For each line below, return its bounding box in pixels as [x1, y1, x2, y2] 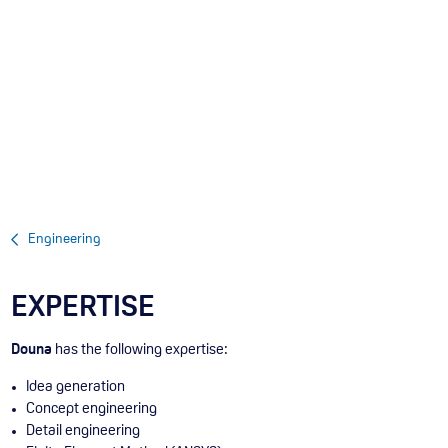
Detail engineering [26, 423, 141, 439]
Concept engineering [26, 401, 158, 417]
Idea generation [26, 379, 126, 395]
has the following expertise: [52, 342, 229, 358]
